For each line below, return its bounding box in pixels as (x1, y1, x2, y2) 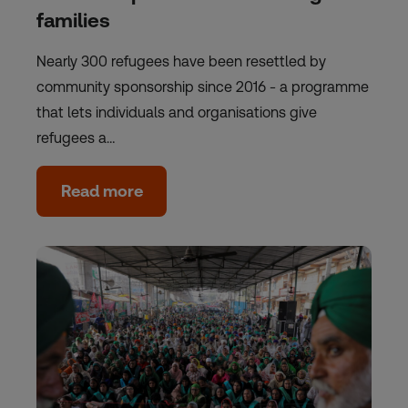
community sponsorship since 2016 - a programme (36, 77, 369, 96)
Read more (60, 181, 143, 201)
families (36, 8, 110, 32)
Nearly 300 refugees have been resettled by (36, 52, 326, 70)
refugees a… (36, 128, 115, 147)
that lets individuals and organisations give (36, 103, 317, 121)
